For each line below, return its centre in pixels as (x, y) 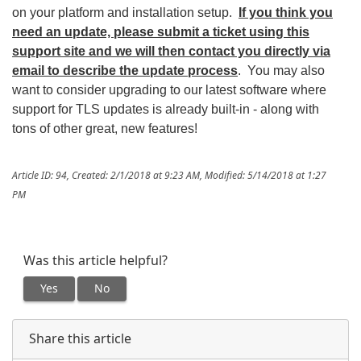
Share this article (80, 338)
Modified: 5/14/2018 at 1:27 (266, 175)
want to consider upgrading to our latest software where (169, 89)
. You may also (281, 70)
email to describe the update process (125, 70)
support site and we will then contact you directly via (171, 51)
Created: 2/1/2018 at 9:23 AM (136, 175)
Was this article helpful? (95, 260)
